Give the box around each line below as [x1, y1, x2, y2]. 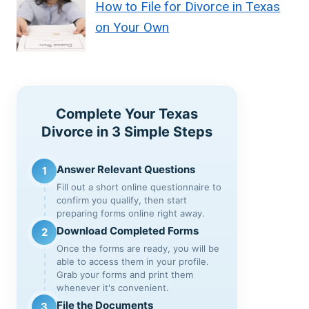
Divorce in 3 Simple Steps [41, 123, 212, 140]
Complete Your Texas [56, 105, 198, 122]
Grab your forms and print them [57, 268, 193, 280]
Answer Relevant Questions [57, 162, 195, 176]
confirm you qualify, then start [57, 194, 187, 206]
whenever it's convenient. [57, 281, 169, 293]
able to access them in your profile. [57, 255, 209, 267]
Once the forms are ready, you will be [57, 242, 219, 254]
